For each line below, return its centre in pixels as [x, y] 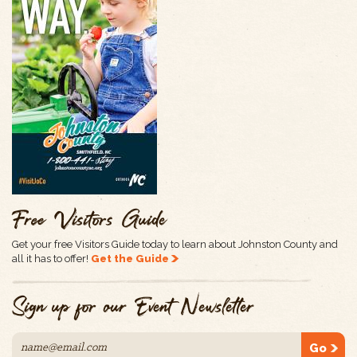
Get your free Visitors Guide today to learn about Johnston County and [175, 245]
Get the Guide [131, 259]
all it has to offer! [51, 259]
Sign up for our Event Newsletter [133, 307]
